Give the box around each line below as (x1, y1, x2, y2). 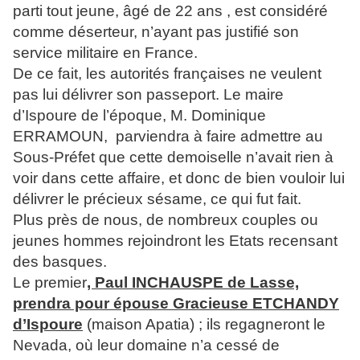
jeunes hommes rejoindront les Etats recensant (13, 232, 337, 250)
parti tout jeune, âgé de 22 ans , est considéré (13, 2, 328, 20)
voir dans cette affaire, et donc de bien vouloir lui (13, 170, 345, 187)
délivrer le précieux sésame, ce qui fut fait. (13, 190, 301, 208)
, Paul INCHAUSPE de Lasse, (87, 274, 299, 292)
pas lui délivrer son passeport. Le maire (13, 86, 284, 104)
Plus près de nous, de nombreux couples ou (13, 211, 318, 229)
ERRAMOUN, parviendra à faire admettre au (13, 128, 323, 145)
